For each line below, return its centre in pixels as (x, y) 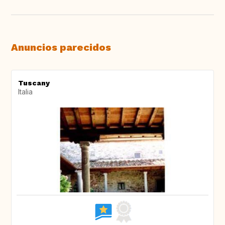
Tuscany (34, 83)
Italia (25, 92)
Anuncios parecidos (61, 47)
